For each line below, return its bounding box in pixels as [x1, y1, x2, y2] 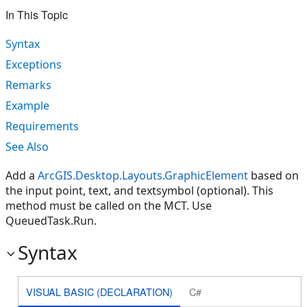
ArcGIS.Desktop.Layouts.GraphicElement [38, 168, 248, 183]
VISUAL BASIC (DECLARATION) [25, 284, 173, 299]
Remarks [5, 77, 51, 93]
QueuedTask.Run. [5, 213, 97, 228]
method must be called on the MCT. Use [5, 198, 212, 213]
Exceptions [5, 57, 62, 72]
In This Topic [5, 7, 68, 23]
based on [248, 168, 299, 183]
